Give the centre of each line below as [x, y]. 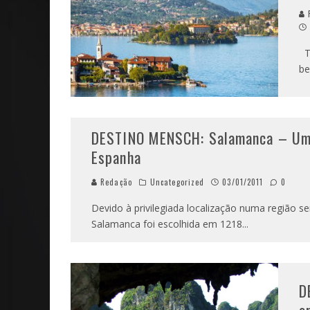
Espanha [116, 157]
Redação [115, 182]
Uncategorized [177, 182]
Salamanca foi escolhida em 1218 [167, 224]
